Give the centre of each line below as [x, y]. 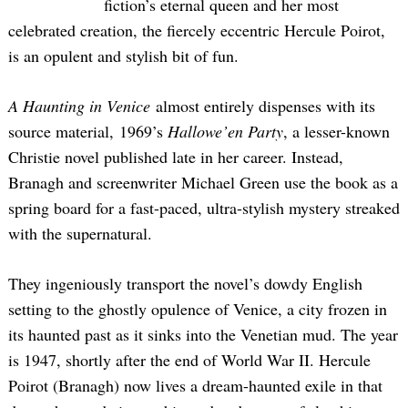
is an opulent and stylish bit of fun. [123, 56]
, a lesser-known [337, 132]
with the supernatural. [80, 234]
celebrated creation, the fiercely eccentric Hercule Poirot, [197, 31]
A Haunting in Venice [79, 106]
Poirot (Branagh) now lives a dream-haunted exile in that [195, 386]
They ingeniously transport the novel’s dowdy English [185, 284]
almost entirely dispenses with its [263, 106]
